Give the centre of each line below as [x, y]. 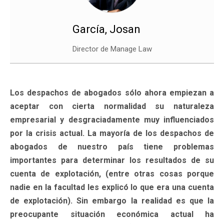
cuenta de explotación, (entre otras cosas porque [112, 173]
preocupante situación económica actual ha [112, 214]
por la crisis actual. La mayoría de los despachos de [112, 133]
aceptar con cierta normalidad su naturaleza [112, 106]
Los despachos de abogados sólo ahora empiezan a [112, 92]
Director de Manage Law [112, 49]
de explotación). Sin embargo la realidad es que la [112, 200]
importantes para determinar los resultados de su [112, 160]
